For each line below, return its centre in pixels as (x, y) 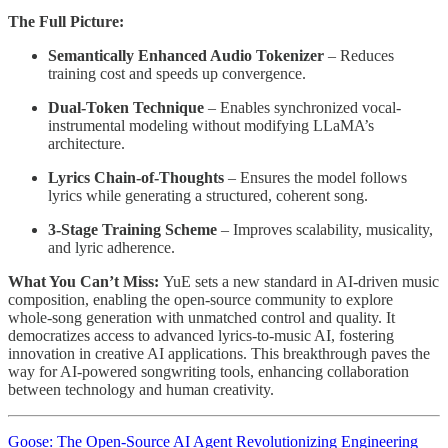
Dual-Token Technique (126, 108)
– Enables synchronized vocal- (302, 108)
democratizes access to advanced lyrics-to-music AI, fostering (201, 336)
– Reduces (359, 56)
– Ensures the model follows (315, 178)
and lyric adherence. (111, 248)
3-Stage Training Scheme (132, 230)
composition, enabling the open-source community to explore (200, 300)
